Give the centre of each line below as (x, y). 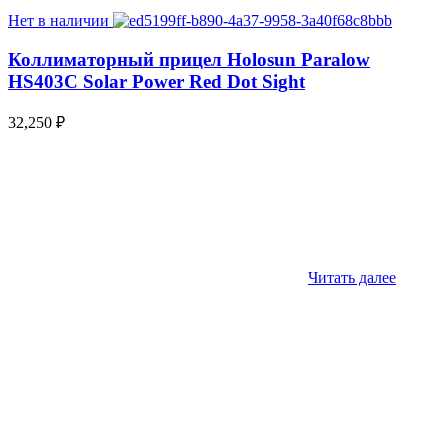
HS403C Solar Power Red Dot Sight (156, 81)
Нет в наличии (58, 20)
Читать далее (352, 278)
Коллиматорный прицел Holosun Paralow (189, 59)
